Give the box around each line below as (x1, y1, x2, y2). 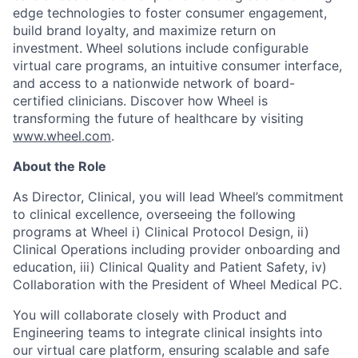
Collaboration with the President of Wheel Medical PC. (13, 276, 342, 293)
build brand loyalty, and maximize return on (13, 22, 276, 39)
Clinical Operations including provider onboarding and (13, 241, 340, 258)
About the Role (13, 158, 106, 175)
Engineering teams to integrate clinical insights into (13, 324, 323, 341)
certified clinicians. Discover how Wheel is (13, 93, 268, 109)
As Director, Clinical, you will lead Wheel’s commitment (13, 189, 344, 205)
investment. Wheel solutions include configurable (13, 40, 308, 57)
